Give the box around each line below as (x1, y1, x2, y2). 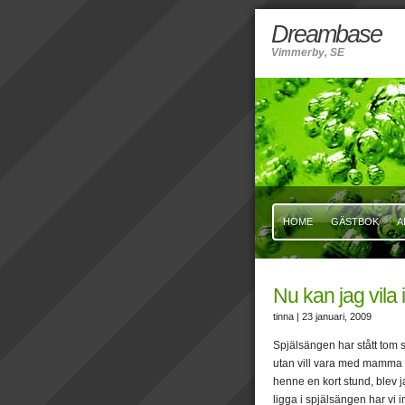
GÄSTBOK (331, 216, 379, 227)
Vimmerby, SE (271, 46, 344, 59)
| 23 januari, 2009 (297, 311, 372, 323)
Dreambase (271, 21, 381, 48)
